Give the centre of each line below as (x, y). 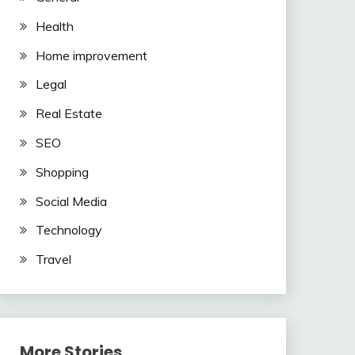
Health (54, 26)
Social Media (71, 201)
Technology (69, 230)
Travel (53, 260)
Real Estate (69, 114)
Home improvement (91, 55)
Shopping (62, 172)
